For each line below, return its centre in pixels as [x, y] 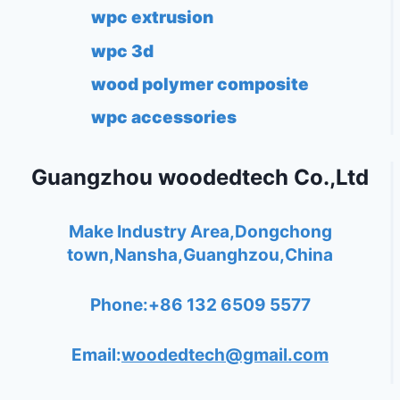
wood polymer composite [200, 84]
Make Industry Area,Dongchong [200, 232]
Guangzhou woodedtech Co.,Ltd [200, 177]
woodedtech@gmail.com [225, 355]
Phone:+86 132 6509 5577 [200, 305]
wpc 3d [122, 51]
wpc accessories [163, 118]
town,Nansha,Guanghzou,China [200, 255]
